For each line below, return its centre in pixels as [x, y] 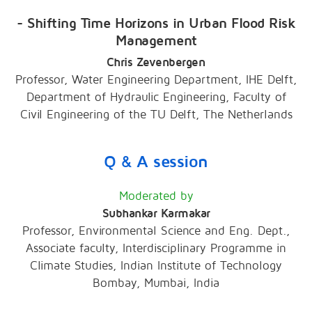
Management [156, 41]
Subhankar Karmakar [156, 214]
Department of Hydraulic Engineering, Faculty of [156, 97]
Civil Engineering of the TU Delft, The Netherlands [156, 115]
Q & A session [156, 162]
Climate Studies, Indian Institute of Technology [156, 266]
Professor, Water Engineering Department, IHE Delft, [156, 80]
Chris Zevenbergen [156, 63]
